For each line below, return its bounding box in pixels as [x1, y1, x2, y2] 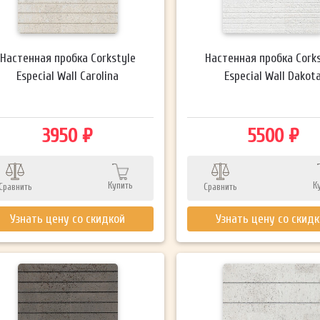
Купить [108, 179, 134, 191]
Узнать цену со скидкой [10, 211, 126, 226]
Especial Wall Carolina [16, 69, 119, 83]
